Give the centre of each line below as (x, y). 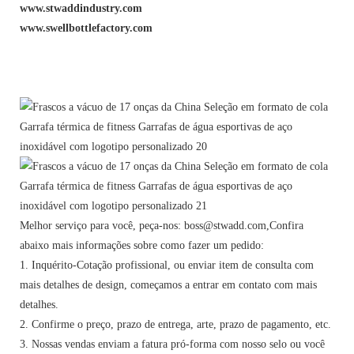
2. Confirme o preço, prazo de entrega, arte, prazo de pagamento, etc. (175, 324)
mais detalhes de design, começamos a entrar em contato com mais (168, 284)
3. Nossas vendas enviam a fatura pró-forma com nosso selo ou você (172, 344)
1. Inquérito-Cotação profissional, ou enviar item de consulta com (167, 265)
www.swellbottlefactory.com (86, 28)
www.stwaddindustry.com (81, 8)
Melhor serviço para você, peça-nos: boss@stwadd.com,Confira (162, 225)
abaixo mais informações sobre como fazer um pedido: (142, 245)
